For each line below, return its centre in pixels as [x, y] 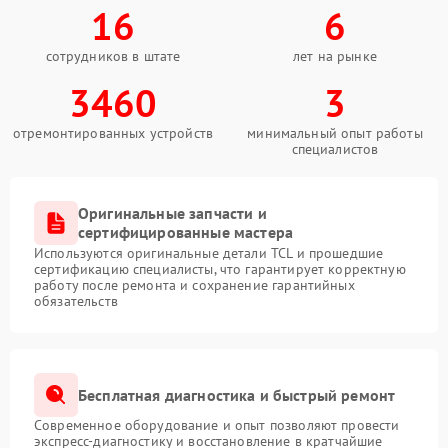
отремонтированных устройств [113, 133]
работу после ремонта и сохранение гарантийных [194, 285]
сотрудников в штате [113, 56]
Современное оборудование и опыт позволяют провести [217, 425]
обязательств [76, 301]
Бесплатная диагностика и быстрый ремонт [237, 394]
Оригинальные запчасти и [172, 213]
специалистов [335, 149]
